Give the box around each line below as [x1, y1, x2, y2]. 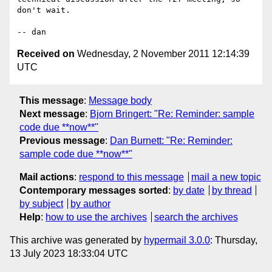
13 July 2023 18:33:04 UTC [10, 248, 128, 259]
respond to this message [79, 171, 184, 182]
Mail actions [19, 171, 74, 182]
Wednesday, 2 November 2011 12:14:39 [75, 49, 250, 59]
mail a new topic [191, 171, 261, 182]
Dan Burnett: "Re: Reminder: [110, 135, 233, 146]
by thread [211, 185, 252, 195]
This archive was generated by [10, 234, 144, 245]
